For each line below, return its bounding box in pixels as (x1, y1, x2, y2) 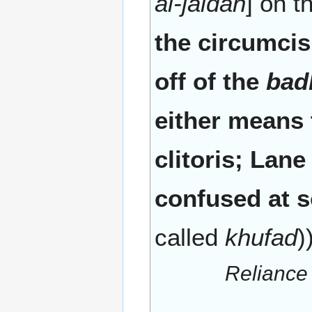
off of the (155, 68, 266, 95)
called (155, 224, 225, 251)
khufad (225, 224, 297, 251)
